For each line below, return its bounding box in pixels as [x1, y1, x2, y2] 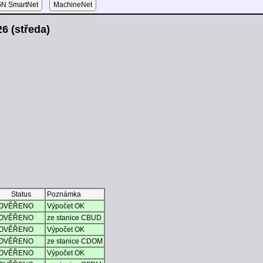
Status [11, 190, 31, 199]
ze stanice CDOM [47, 237, 103, 246]
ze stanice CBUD [47, 214, 102, 222]
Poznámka [47, 190, 81, 199]
